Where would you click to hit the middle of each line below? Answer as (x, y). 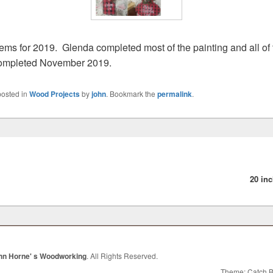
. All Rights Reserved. (122, 256)
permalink (175, 94)
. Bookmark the (132, 94)
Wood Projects (55, 94)
